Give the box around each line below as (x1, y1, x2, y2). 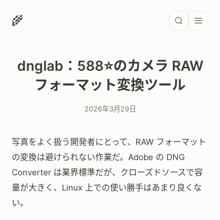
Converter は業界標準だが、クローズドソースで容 (12, 167, 203, 177)
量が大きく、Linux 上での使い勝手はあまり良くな (12, 183, 202, 192)
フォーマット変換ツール (34, 77, 186, 93)
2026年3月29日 (84, 105, 136, 113)
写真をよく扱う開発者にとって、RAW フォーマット (12, 137, 206, 147)
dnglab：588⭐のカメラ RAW (17, 57, 203, 74)
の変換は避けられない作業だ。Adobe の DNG (12, 152, 185, 162)
